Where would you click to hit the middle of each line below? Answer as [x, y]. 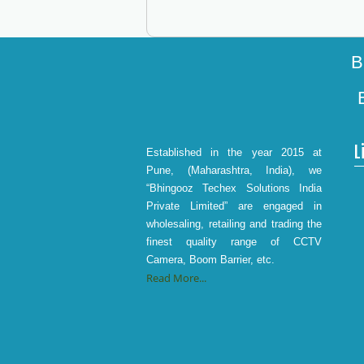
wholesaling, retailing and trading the [234, 224]
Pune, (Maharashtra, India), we [234, 170]
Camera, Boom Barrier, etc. [210, 260]
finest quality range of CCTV [234, 242]
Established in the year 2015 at [234, 152]
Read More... [176, 278]
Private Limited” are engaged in [234, 206]
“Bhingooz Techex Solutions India [234, 188]
